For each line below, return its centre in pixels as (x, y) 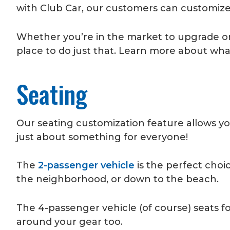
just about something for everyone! (102, 137)
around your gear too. (71, 222)
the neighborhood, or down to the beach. (118, 179)
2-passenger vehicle (86, 166)
